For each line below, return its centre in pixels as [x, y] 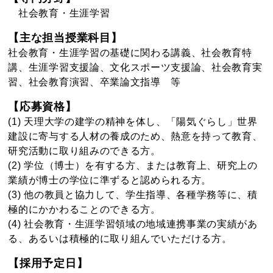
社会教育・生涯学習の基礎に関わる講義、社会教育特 [130, 52]
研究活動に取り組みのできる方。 [84, 151]
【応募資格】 [42, 106]
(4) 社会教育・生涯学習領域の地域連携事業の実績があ [133, 224]
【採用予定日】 [48, 263]
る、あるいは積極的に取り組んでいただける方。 [120, 238]
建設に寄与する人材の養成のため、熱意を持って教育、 [135, 136]
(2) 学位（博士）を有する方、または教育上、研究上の [133, 165]
